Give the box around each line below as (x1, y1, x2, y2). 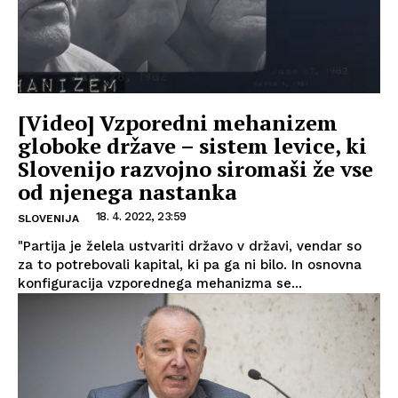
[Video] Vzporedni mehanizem (18, 107, 338, 137)
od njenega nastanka (18, 177, 237, 206)
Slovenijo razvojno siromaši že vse (18, 154, 373, 183)
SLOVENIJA (18, 211, 79, 225)
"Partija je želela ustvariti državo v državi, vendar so (18, 237, 362, 254)
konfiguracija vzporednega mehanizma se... (18, 275, 302, 291)
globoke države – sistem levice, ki (18, 131, 367, 160)
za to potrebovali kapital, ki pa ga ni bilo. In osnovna (18, 256, 362, 273)
